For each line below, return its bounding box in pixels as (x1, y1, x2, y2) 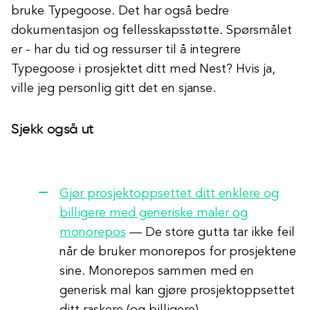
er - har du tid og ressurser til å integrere (11, 44, 241, 56)
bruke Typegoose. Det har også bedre (11, 5, 229, 17)
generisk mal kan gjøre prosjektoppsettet (60, 284, 295, 297)
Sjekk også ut (11, 123, 94, 137)
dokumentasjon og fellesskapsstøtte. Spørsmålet (11, 24, 292, 37)
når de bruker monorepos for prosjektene (60, 246, 296, 258)
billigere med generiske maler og (60, 207, 248, 219)
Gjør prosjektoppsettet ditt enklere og (60, 188, 279, 200)
